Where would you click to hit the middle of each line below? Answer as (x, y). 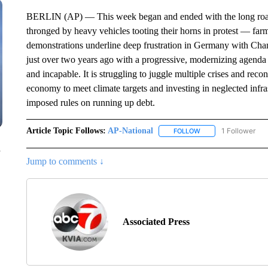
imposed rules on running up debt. (90, 103)
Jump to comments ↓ (65, 162)
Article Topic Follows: (66, 131)
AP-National (130, 131)
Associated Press (156, 222)
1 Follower (238, 131)
